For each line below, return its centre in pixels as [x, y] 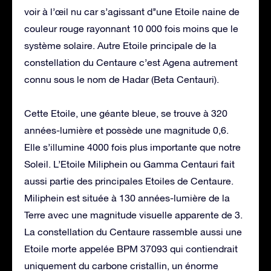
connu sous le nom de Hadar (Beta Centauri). [122, 79]
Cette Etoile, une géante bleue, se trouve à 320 [126, 113]
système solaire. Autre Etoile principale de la [120, 45]
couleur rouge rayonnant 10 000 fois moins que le [131, 28]
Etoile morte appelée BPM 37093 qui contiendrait [131, 248]
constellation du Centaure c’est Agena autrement [131, 62]
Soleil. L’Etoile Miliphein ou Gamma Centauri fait [129, 164]
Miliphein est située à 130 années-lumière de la [127, 198]
